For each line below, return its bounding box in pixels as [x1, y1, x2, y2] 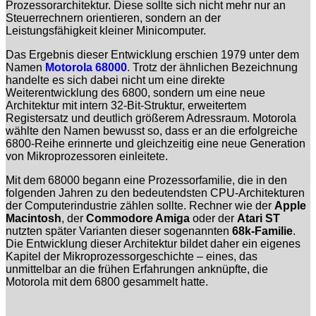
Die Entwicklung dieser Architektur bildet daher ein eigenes [6, 237, 300, 250]
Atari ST [237, 212, 280, 224]
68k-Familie [232, 224, 293, 237]
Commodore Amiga [86, 212, 190, 224]
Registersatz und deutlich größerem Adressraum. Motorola [6, 111, 296, 124]
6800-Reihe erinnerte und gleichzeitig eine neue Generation [6, 137, 305, 150]
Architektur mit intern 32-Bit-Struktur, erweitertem [6, 99, 246, 111]
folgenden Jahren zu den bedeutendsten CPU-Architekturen [6, 186, 305, 199]
